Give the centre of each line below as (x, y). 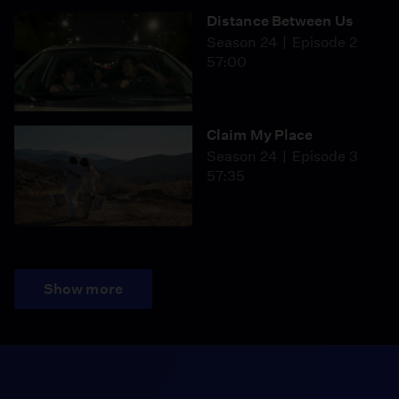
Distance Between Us (280, 20)
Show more (83, 289)
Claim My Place (260, 135)
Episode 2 (324, 42)
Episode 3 (325, 157)
